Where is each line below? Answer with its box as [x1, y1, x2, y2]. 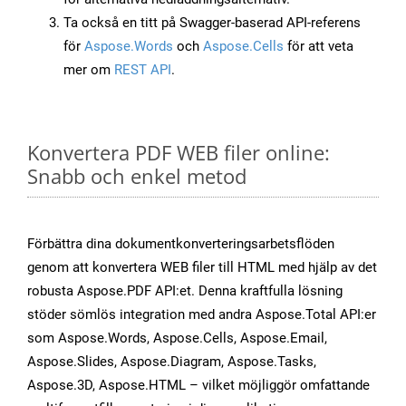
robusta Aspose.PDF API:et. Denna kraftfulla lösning [27, 283, 343, 300]
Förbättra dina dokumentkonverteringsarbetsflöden [27, 236, 334, 253]
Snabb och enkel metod [27, 162, 246, 190]
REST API [114, 62, 171, 79]
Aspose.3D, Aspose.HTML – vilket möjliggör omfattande [27, 377, 370, 394]
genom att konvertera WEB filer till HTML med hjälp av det [27, 259, 377, 276]
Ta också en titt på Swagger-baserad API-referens [63, 14, 361, 32]
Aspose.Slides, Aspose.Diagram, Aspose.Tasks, [27, 353, 316, 371]
